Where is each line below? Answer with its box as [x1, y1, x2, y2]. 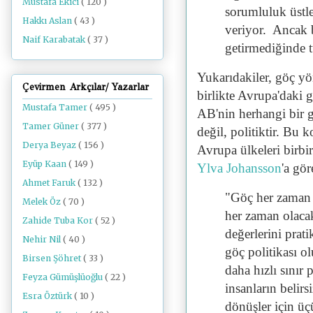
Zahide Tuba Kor [22, 214, 95, 226]
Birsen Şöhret [22, 252, 83, 263]
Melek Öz [22, 196, 63, 207]
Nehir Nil [22, 233, 63, 245]
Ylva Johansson [197, 160, 282, 175]
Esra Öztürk [22, 290, 74, 301]
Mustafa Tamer [22, 101, 89, 112]
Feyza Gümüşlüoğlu [22, 271, 105, 282]
